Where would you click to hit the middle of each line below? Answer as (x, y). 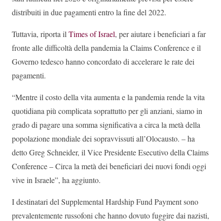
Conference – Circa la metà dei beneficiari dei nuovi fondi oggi (109, 166)
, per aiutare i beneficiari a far (160, 34)
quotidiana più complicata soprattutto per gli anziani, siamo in (107, 111)
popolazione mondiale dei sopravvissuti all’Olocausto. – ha (103, 139)
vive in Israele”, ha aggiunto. (56, 180)
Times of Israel (92, 34)
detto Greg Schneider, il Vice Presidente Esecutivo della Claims (110, 152)
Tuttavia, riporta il (40, 34)
